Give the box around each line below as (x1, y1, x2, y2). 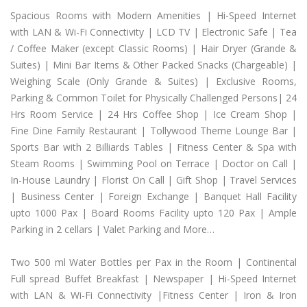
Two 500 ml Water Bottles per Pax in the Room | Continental (10, 256, 297, 269)
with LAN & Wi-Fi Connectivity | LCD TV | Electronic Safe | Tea (10, 25, 297, 38)
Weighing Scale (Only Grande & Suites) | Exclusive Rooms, (10, 75, 297, 88)
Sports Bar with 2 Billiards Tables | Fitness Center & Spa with (10, 140, 297, 153)
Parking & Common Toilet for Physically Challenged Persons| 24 (10, 91, 297, 104)
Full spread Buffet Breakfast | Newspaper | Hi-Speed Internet (10, 272, 297, 285)
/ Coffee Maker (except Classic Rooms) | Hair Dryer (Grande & (10, 42, 297, 55)
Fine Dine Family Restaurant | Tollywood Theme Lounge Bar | (10, 124, 297, 137)
